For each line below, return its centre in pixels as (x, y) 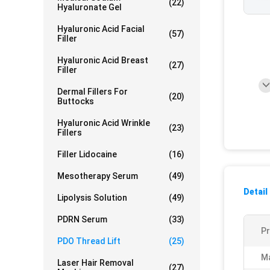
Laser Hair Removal (96, 263)
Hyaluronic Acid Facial (101, 29)
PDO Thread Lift (89, 241)
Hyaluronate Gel (89, 7)
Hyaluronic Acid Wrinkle (104, 123)
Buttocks (76, 101)
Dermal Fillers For (93, 92)
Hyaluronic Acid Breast (103, 60)
